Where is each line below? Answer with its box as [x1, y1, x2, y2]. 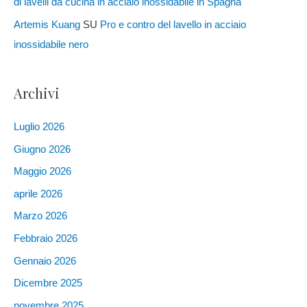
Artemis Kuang [14, 19, 80, 30]
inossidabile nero [14, 38, 88, 50]
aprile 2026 [14, 188, 62, 199]
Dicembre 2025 [14, 278, 82, 289]
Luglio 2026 [14, 121, 64, 132]
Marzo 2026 [14, 210, 67, 222]
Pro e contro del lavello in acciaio [100, 19, 246, 30]
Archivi [14, 83, 60, 102]
